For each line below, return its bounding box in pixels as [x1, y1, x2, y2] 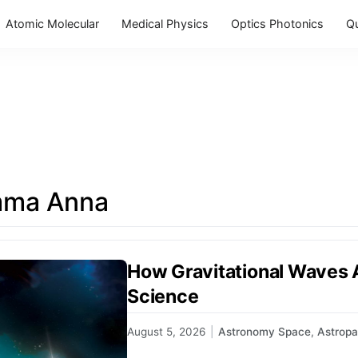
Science [127, 284, 199, 308]
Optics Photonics [231, 17, 324, 30]
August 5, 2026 [127, 325, 205, 339]
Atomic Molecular [6, 17, 99, 30]
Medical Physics [121, 17, 209, 30]
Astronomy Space [218, 325, 311, 339]
